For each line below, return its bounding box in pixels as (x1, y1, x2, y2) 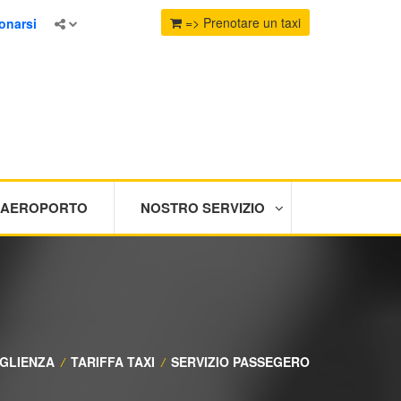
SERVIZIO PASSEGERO (171, 353, 310, 371)
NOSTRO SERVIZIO (141, 198, 265, 218)
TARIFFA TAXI (71, 353, 155, 371)
